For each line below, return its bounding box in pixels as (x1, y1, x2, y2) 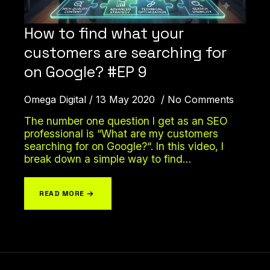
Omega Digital (24, 93, 86, 106)
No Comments (168, 93, 234, 106)
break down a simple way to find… (24, 152, 191, 166)
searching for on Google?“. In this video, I (24, 140, 224, 153)
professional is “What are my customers (24, 127, 218, 140)
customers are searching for (24, 43, 227, 63)
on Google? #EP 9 (24, 62, 147, 82)
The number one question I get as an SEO (24, 115, 228, 128)
